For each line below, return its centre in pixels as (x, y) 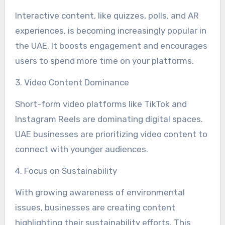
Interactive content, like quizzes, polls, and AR (107, 16)
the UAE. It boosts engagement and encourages (111, 46)
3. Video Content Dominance (72, 83)
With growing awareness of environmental (100, 193)
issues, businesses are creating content (95, 208)
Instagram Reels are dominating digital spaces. (109, 119)
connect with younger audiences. (81, 149)
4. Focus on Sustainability (66, 171)
